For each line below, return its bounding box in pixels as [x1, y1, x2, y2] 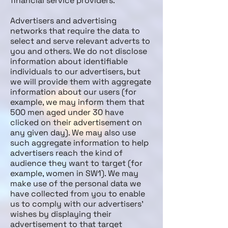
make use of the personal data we [10, 178, 141, 189]
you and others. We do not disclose [10, 46, 147, 56]
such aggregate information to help [10, 137, 149, 148]
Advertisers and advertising [10, 15, 117, 26]
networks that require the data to [10, 25, 140, 36]
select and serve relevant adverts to [10, 36, 150, 46]
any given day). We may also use [10, 127, 136, 138]
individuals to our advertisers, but [10, 66, 140, 77]
